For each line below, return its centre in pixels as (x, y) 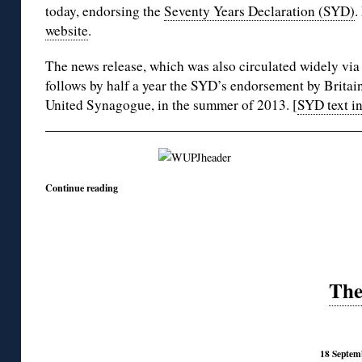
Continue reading (82, 187)
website (67, 30)
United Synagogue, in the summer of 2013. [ (171, 104)
